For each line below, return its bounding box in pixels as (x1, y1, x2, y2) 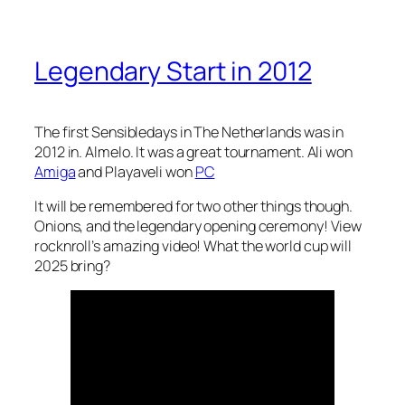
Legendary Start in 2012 (34, 52, 312, 89)
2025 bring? (34, 256, 110, 277)
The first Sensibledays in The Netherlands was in (34, 121, 344, 142)
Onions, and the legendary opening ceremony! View (34, 216, 363, 237)
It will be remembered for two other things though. (34, 196, 353, 217)
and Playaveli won (75, 161, 195, 182)
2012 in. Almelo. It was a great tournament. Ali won (34, 141, 353, 162)
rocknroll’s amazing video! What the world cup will (34, 236, 352, 257)
